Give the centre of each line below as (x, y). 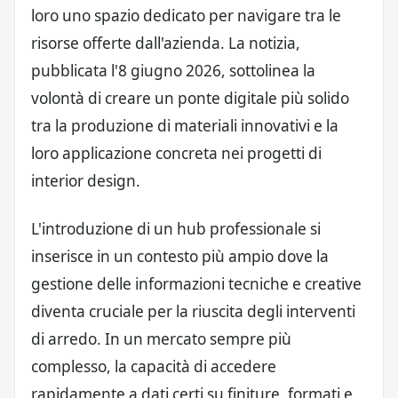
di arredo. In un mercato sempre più (161, 339)
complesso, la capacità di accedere (154, 367)
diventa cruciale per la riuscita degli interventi (193, 312)
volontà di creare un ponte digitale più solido (190, 98)
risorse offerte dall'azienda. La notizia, (166, 43)
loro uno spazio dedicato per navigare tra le (186, 15)
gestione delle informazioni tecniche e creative (196, 284)
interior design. (86, 180)
